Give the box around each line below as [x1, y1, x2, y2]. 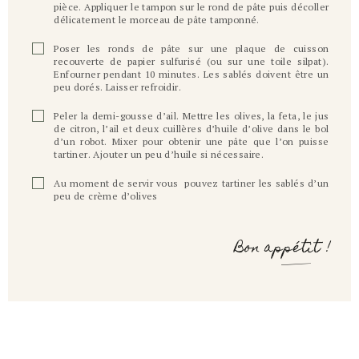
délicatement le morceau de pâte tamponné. [54, 13, 260, 26]
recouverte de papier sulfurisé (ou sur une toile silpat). [54, 54, 329, 67]
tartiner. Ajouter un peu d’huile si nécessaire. [54, 147, 264, 160]
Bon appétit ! [234, 234, 331, 263]
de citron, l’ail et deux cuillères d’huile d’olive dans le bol [54, 122, 329, 135]
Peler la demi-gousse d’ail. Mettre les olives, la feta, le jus [54, 109, 329, 122]
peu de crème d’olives [54, 189, 158, 202]
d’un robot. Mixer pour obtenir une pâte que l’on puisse [54, 135, 329, 147]
